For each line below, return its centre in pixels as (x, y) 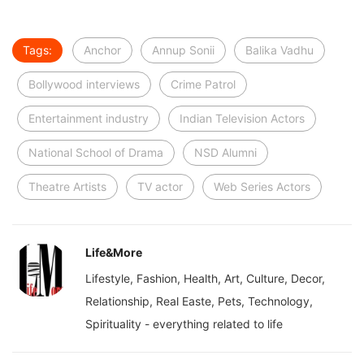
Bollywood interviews (84, 84)
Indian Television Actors (242, 119)
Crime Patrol (203, 84)
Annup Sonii (183, 50)
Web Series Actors (262, 187)
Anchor (102, 50)
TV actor (160, 187)
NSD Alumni (225, 153)
